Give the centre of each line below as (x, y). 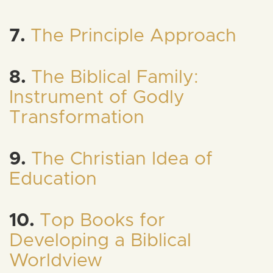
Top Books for (102, 221)
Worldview (56, 261)
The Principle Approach (133, 36)
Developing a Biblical (100, 241)
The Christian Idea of (122, 159)
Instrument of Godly (97, 97)
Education (53, 179)
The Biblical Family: (115, 77)
